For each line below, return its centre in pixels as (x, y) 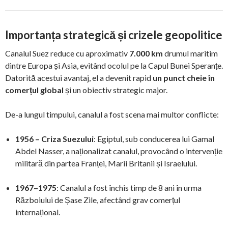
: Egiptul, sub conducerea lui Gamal (154, 138)
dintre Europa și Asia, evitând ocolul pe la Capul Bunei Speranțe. (114, 65)
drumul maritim (190, 53)
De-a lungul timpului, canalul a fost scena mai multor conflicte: (112, 114)
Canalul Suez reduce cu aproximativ (67, 53)
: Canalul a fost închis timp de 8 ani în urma (129, 187)
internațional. (38, 212)
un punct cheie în (184, 77)
